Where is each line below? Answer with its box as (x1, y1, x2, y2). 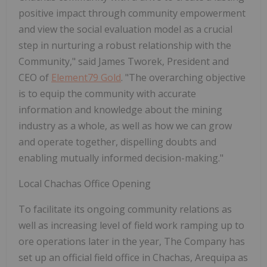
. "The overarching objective (121, 70, 246, 84)
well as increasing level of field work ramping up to (18, 218, 244, 232)
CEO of (18, 70, 51, 84)
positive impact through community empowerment (18, 6, 246, 20)
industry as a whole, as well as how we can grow (18, 119, 232, 132)
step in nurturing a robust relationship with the (18, 38, 231, 52)
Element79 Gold (51, 70, 121, 84)
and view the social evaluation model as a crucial (18, 22, 232, 36)
